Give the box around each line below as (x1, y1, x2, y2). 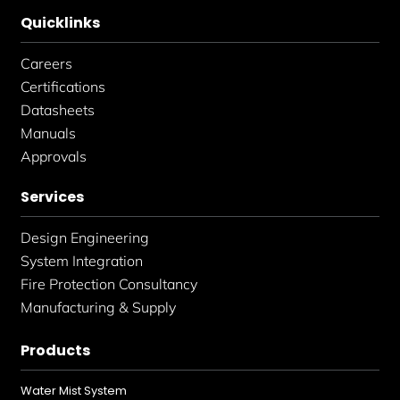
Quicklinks (21, 12, 101, 33)
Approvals (21, 146, 87, 165)
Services (21, 186, 85, 207)
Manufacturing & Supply (21, 297, 177, 316)
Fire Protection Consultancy (21, 274, 198, 293)
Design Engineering (21, 228, 150, 246)
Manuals (21, 123, 77, 142)
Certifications (21, 77, 106, 96)
